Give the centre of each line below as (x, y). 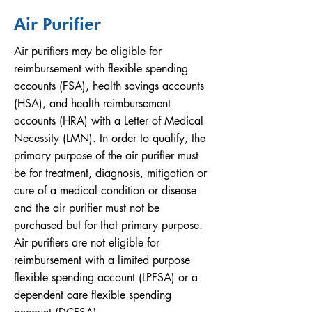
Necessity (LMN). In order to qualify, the (110, 138)
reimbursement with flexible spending (101, 69)
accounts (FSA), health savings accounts (109, 86)
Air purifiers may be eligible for (88, 51)
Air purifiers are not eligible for (87, 243)
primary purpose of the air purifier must (106, 156)
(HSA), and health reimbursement (92, 103)
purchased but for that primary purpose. (108, 225)
